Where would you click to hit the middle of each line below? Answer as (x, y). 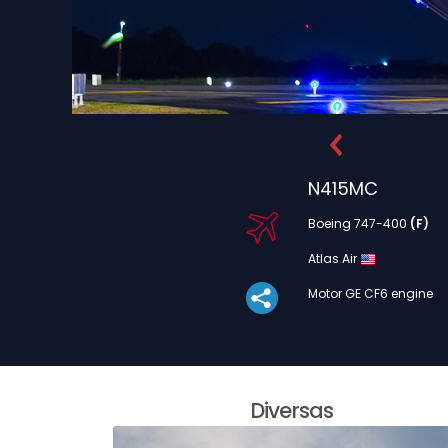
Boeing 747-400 (359, 223)
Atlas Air (334, 258)
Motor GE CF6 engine (370, 293)
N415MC (343, 188)
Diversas (291, 410)
